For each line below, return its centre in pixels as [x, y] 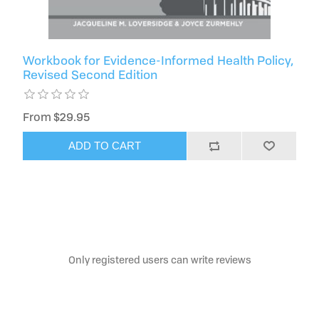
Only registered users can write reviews [159, 259]
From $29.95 [57, 116]
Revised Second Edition [90, 74]
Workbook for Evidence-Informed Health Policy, [159, 60]
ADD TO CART [105, 146]
